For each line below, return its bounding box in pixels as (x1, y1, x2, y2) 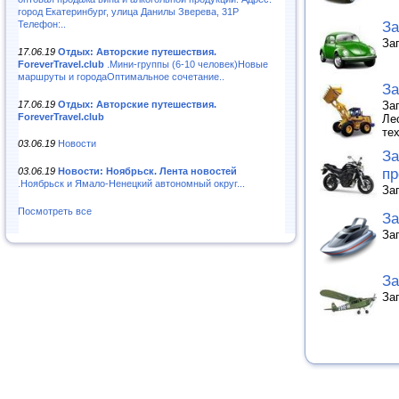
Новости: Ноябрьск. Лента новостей (58, 166, 237, 177)
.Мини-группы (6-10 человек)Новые (104, 58, 268, 69)
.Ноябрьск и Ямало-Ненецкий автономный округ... (18, 178, 245, 190)
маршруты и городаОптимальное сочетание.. (18, 70, 224, 82)
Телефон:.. (18, 18, 66, 29)
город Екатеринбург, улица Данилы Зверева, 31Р (18, 5, 239, 17)
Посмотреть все (18, 206, 92, 217)
